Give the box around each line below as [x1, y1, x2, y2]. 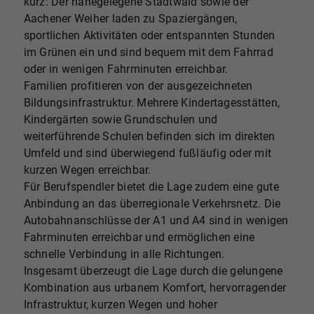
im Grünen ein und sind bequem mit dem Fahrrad [23, 45, 273, 59]
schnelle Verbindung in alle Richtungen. [23, 247, 225, 261]
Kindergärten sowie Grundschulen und [23, 112, 218, 126]
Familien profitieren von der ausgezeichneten [23, 78, 253, 93]
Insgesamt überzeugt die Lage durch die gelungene [23, 264, 283, 278]
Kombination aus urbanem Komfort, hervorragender [23, 280, 287, 294]
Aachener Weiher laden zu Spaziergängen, [23, 11, 238, 25]
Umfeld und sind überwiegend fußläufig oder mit [23, 146, 272, 160]
